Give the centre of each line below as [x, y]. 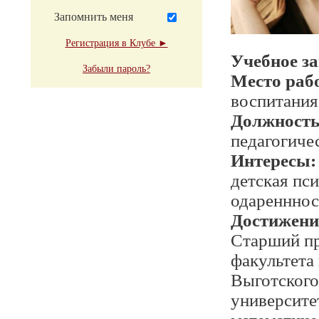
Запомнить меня [94, 17]
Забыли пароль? [116, 69]
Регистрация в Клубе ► [116, 43]
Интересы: [273, 160]
